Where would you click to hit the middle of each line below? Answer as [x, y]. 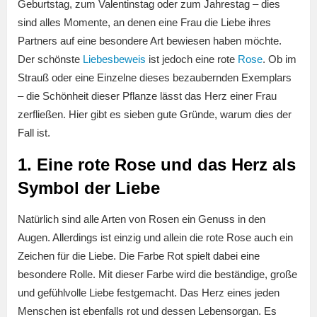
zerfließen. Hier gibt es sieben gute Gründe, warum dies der [155, 115]
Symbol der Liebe [89, 188]
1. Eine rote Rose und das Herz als [157, 165]
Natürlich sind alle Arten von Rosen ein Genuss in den [142, 219]
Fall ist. [34, 133]
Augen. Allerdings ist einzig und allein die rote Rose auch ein [155, 238]
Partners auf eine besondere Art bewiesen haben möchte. [150, 41]
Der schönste [50, 59]
